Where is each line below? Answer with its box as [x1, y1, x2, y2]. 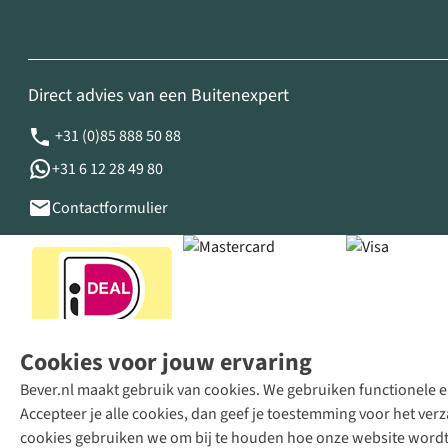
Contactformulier [52, 197, 168, 220]
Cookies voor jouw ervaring [20, 345, 312, 380]
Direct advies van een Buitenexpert [28, 83, 289, 109]
